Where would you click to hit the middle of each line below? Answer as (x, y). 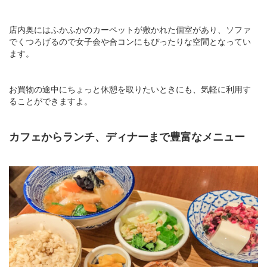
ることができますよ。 (51, 100)
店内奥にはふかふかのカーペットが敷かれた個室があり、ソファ (130, 29)
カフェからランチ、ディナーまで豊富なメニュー (127, 136)
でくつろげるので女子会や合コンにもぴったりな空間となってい (130, 41)
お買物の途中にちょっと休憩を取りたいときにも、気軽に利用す (130, 89)
